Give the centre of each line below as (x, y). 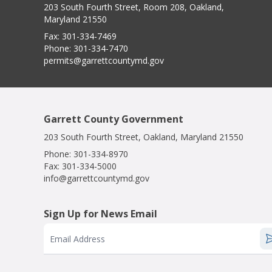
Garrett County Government (114, 119)
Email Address (77, 239)
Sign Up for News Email (100, 214)
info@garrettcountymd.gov (97, 178)
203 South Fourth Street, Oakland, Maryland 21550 (144, 137)
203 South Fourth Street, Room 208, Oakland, (134, 7)
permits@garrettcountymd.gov (104, 60)
